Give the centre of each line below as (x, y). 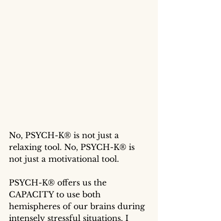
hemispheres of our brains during (78, 206)
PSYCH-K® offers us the (59, 182)
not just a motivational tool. (65, 159)
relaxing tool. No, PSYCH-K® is (73, 147)
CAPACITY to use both (56, 194)
